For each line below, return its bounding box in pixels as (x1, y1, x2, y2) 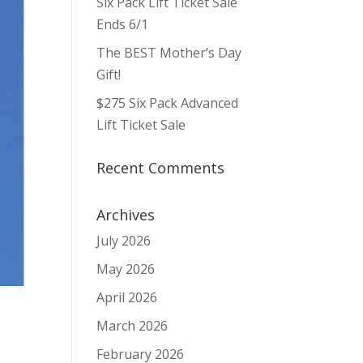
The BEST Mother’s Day (96, 44, 242, 62)
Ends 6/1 (96, 15, 149, 33)
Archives (96, 205, 156, 224)
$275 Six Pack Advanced (96, 94, 239, 112)
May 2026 (96, 260, 156, 278)
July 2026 (96, 232, 152, 250)
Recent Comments (96, 158, 225, 177)
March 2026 (96, 317, 169, 335)
